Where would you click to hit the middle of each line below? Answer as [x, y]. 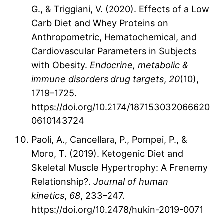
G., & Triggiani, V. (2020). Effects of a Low [120, 9]
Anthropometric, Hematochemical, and [114, 37]
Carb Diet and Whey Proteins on [100, 23]
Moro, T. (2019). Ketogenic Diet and [107, 154]
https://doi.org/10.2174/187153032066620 [120, 107]
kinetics [48, 195]
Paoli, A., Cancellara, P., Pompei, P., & [109, 140]
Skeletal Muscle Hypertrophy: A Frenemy [119, 167]
